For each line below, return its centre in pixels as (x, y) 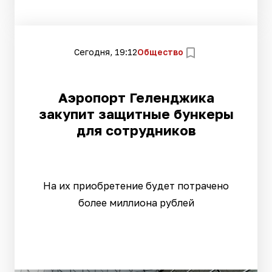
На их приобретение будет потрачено (136, 185)
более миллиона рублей (136, 202)
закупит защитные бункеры (136, 114)
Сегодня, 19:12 (106, 52)
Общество (160, 52)
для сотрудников (136, 130)
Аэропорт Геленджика (136, 97)
